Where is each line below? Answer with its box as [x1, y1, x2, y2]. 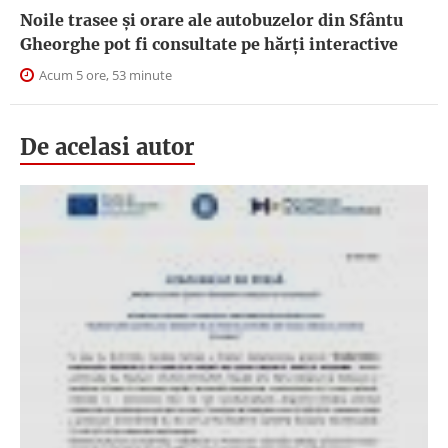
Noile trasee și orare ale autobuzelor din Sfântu [20, 9, 403, 30]
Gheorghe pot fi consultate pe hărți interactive [20, 33, 398, 54]
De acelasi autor [20, 132, 195, 161]
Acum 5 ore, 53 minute [36, 65, 172, 84]
